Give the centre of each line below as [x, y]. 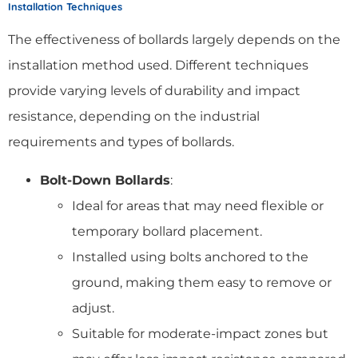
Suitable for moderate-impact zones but [200, 333]
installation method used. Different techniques [158, 65]
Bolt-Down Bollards [105, 180]
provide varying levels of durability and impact [154, 90]
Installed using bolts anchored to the [190, 257]
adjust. [93, 308]
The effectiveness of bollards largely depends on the [174, 39]
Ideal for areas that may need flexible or [198, 205]
